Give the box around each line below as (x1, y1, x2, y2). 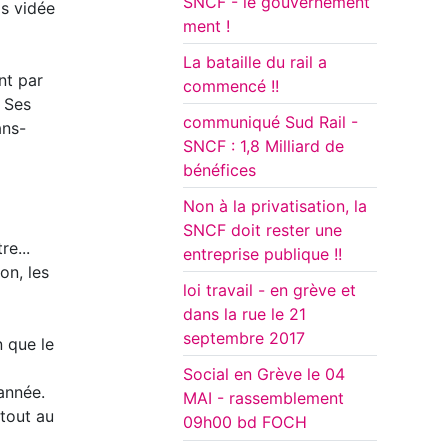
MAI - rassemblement (183, 388, 344, 409)
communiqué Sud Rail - (183, 112, 358, 133)
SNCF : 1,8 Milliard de (183, 136, 344, 157)
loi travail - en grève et (183, 280, 356, 301)
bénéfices (183, 160, 256, 181)
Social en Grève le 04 (183, 364, 345, 385)
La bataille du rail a (183, 52, 327, 73)
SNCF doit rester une (183, 220, 342, 241)
